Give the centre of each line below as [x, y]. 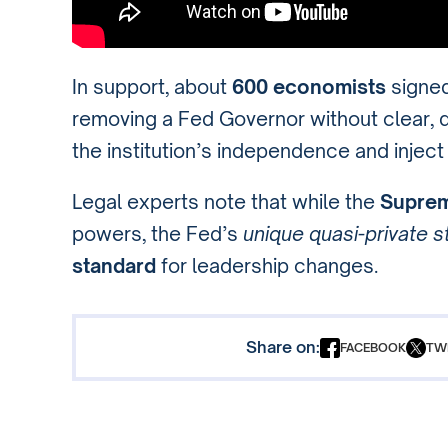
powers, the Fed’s [157, 234]
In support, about [152, 86]
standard [114, 266]
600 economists [309, 86]
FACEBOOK [372, 348]
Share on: [282, 347]
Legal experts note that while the [226, 202]
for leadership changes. [267, 266]
